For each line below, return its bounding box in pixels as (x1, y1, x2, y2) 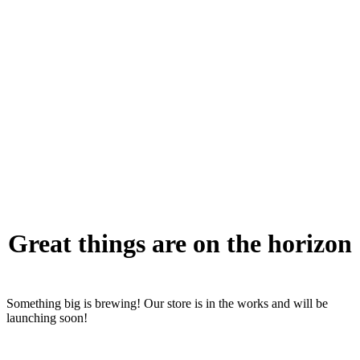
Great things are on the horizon (8, 228, 352, 258)
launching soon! (6, 311, 88, 325)
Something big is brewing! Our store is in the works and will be (6, 297, 328, 311)
